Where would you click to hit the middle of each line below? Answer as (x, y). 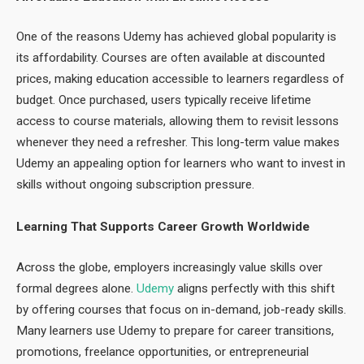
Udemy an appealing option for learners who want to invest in (181, 164)
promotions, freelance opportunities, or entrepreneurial (162, 352)
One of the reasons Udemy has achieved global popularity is (176, 37)
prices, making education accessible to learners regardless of (180, 79)
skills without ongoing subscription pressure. (135, 185)
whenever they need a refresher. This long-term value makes (178, 143)
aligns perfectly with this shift (254, 289)
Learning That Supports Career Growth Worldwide (163, 227)
